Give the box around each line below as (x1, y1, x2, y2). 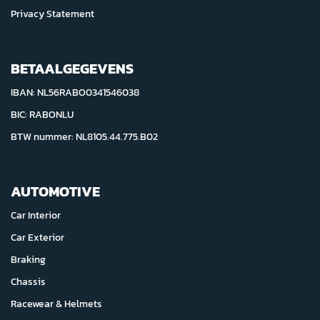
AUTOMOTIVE (11, 181, 100, 203)
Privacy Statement (11, 6, 94, 22)
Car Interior (11, 208, 61, 224)
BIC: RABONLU (11, 107, 74, 123)
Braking (11, 252, 46, 268)
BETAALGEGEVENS (11, 58, 134, 80)
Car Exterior (11, 230, 64, 246)
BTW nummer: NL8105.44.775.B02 (11, 129, 158, 145)
